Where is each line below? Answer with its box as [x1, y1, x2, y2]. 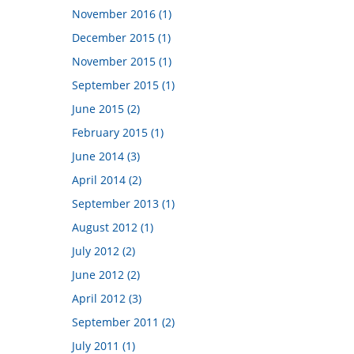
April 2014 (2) [72, 172, 141, 187]
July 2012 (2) [72, 243, 135, 258]
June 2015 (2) [72, 101, 140, 116]
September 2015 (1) [72, 77, 175, 92]
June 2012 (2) [72, 267, 140, 282]
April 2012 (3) [72, 291, 141, 306]
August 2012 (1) [72, 220, 153, 235]
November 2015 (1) [72, 54, 171, 69]
